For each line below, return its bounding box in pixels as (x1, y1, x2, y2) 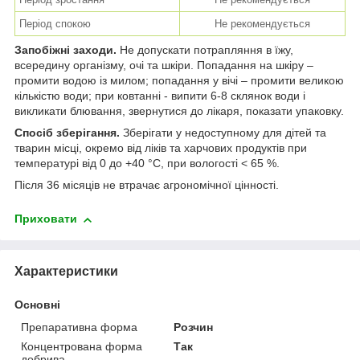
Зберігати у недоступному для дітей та (120, 126, 326, 140)
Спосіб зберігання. (14, 126, 120, 140)
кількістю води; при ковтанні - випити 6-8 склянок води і (14, 89, 305, 103)
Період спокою (19, 18, 91, 31)
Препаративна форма (21, 320, 137, 333)
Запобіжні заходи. (14, 43, 117, 57)
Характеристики (14, 264, 118, 278)
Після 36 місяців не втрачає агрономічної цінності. (14, 178, 279, 192)
